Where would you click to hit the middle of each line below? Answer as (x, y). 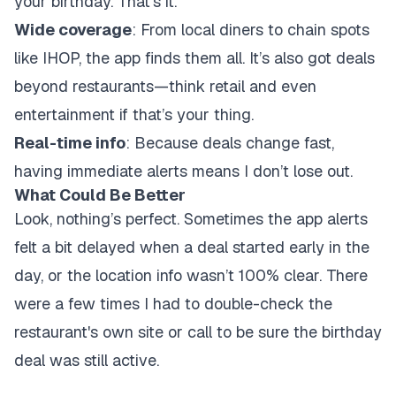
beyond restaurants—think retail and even (165, 86)
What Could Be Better (100, 195)
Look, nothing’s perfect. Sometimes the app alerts (191, 219)
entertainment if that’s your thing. (134, 114)
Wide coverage (73, 30)
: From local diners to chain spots (251, 30)
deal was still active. (87, 360)
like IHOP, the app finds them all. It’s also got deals (194, 58)
